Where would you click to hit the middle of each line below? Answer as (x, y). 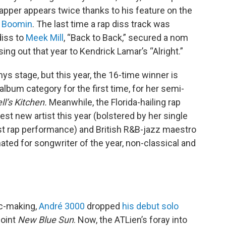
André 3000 (62, 206)
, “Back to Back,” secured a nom (126, 38)
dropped (103, 206)
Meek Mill (45, 38)
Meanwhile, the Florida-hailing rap (115, 102)
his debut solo (150, 206)
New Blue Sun (46, 220)
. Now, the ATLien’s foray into (130, 220)
